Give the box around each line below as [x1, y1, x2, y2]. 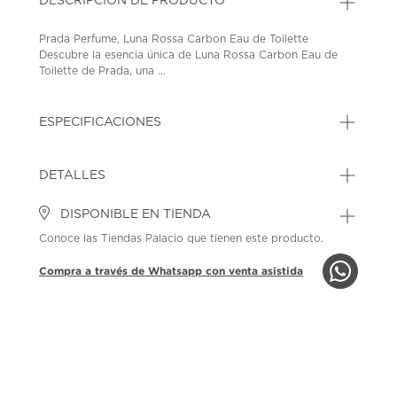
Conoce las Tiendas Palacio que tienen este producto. [39, 232, 324, 244]
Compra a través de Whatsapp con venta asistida [39, 264, 304, 276]
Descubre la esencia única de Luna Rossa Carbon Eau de [39, 49, 339, 60]
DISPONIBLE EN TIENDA [57, 207, 212, 221]
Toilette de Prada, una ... [39, 65, 167, 76]
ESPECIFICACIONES [39, 115, 162, 128]
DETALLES [39, 168, 106, 182]
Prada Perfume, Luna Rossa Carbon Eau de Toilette [39, 33, 309, 44]
